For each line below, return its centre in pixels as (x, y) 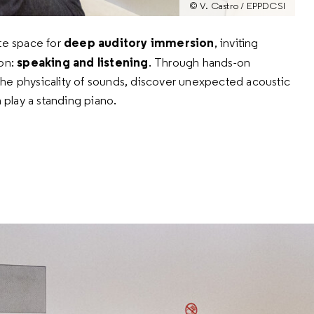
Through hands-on (203, 63)
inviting (239, 43)
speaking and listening (81, 62)
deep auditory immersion (139, 43)
